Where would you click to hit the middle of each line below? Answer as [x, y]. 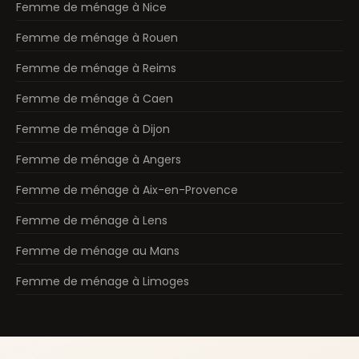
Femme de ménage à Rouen [97, 38]
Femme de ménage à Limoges [103, 282]
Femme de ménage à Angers [99, 160]
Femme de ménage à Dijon [93, 129]
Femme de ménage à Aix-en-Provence [127, 190]
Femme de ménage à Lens [92, 221]
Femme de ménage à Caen [95, 99]
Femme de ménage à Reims [96, 69]
